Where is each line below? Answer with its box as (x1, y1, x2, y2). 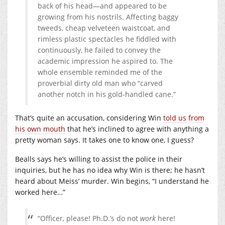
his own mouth (15, 124, 65, 134)
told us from (163, 113, 204, 123)
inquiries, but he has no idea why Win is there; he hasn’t (15, 165, 205, 175)
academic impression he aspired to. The (38, 56, 173, 66)
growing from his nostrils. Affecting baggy (38, 12, 178, 22)
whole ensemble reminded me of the (38, 67, 162, 77)
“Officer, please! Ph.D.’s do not (38, 213, 140, 223)
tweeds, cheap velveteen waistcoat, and (38, 23, 170, 33)
